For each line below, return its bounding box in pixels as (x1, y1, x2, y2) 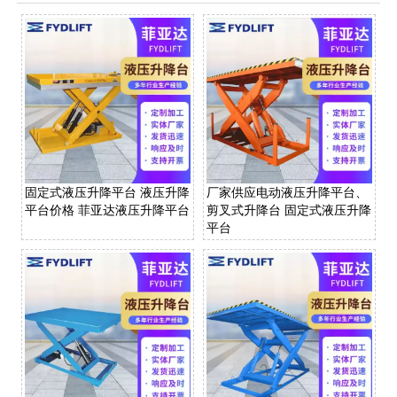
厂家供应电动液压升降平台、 (206, 184, 368, 199)
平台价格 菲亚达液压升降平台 (24, 202, 190, 217)
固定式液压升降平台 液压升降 (24, 184, 190, 199)
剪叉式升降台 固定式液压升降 (206, 202, 371, 217)
